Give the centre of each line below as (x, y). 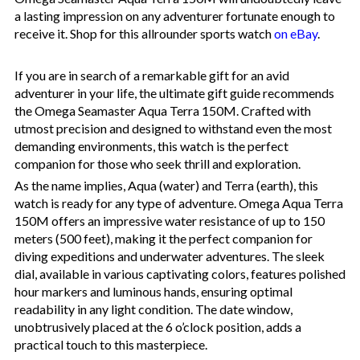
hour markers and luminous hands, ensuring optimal (153, 291)
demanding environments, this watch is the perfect (151, 145)
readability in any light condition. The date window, (153, 309)
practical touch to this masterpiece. (111, 344)
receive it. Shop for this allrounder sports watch (144, 33)
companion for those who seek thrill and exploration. (157, 163)
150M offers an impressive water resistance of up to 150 (170, 220)
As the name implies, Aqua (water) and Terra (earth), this (166, 185)
